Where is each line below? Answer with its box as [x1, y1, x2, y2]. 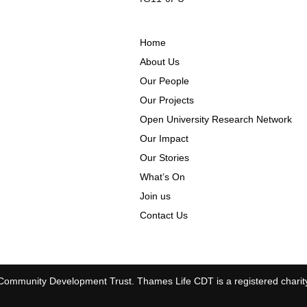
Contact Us [140, 210, 188, 221]
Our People [140, 75, 189, 87]
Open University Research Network [140, 114, 292, 125]
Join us [140, 191, 171, 202]
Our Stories [140, 152, 189, 164]
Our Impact [140, 133, 188, 145]
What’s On [140, 171, 185, 183]
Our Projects [140, 95, 194, 106]
